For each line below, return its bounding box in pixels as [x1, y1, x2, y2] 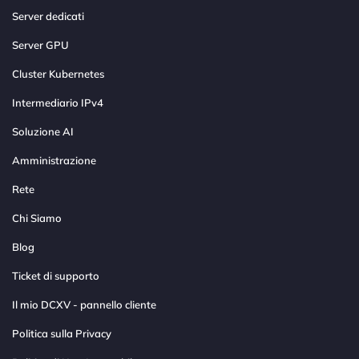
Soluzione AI [12, 125, 74, 139]
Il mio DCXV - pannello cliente [12, 298, 156, 312]
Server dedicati [12, 10, 84, 23]
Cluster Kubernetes [12, 67, 104, 81]
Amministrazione [12, 154, 96, 167]
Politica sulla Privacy [12, 327, 111, 341]
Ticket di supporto [12, 269, 99, 283]
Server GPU [12, 38, 69, 52]
